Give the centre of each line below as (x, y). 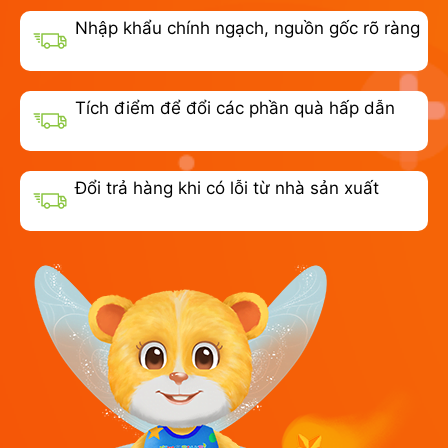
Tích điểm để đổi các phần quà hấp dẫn (235, 107)
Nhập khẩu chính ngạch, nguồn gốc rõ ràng (247, 27)
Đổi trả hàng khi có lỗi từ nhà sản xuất (227, 187)
